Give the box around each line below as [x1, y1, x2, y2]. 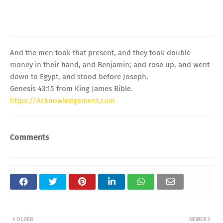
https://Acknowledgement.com [10, 96, 115, 105]
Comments [10, 132, 49, 142]
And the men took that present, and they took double [10, 48, 191, 57]
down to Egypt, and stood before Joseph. [10, 72, 148, 81]
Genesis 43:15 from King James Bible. [10, 84, 133, 93]
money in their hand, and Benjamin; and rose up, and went [10, 60, 210, 69]
